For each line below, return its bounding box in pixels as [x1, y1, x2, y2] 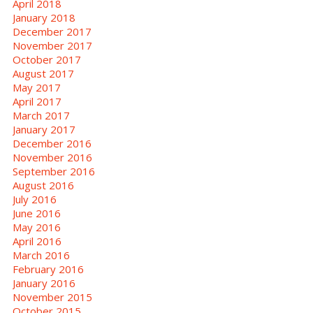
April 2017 [12, 94, 61, 108]
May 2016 [12, 219, 61, 234]
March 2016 [12, 247, 70, 262]
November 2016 [12, 150, 92, 164]
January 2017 [12, 122, 75, 136]
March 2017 [12, 108, 70, 122]
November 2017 [12, 38, 92, 52]
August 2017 [12, 66, 74, 80]
